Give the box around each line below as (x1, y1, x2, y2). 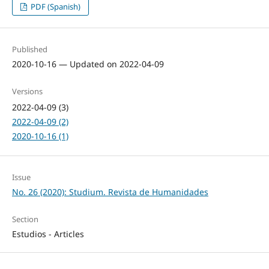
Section (11, 214, 38, 225)
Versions (11, 86, 43, 97)
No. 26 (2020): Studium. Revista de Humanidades (11, 186, 208, 198)
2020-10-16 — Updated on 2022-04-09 (11, 58, 164, 70)
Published (11, 44, 47, 55)
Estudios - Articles (11, 228, 84, 240)
